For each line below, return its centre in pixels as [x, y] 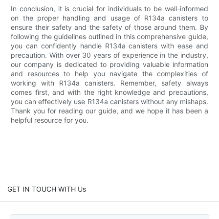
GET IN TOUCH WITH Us [47, 189]
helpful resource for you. [50, 120]
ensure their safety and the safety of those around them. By [109, 27]
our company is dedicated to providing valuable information [109, 64]
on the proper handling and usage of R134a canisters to [109, 18]
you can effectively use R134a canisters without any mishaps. [109, 101]
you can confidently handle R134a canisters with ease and [109, 45]
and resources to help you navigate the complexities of [109, 73]
